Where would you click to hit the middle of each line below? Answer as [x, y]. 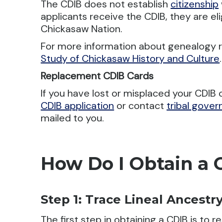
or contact [140, 106]
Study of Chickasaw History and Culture [130, 58]
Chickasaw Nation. [82, 29]
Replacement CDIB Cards [97, 76]
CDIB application [78, 106]
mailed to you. [73, 118]
